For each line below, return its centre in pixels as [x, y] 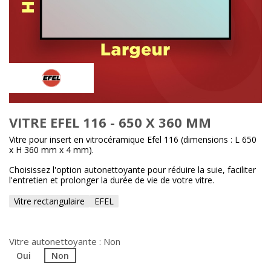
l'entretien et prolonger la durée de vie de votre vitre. [112, 180]
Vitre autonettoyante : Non [65, 241]
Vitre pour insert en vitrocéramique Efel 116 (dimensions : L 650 [133, 139]
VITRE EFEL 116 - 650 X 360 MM [110, 122]
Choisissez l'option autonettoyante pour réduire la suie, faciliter [132, 170]
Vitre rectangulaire [49, 201]
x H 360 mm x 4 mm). [51, 150]
